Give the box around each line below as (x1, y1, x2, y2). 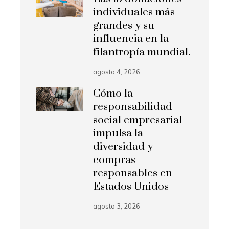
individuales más (93, 5, 175, 19)
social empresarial (93, 113, 182, 127)
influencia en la (93, 32, 169, 45)
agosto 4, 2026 (93, 67, 141, 76)
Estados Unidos (93, 179, 169, 193)
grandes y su (93, 18, 155, 32)
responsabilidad (93, 100, 173, 113)
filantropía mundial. (93, 45, 191, 59)
